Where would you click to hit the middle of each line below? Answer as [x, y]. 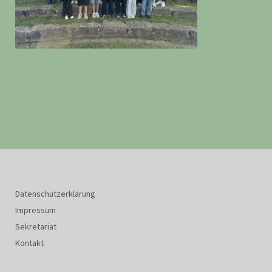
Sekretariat [36, 226]
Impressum [36, 210]
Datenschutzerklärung [55, 194]
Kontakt [29, 243]
